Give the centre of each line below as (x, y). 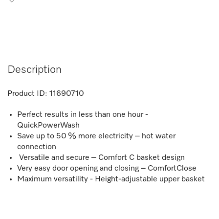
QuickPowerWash (48, 126)
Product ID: (27, 94)
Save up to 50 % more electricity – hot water (96, 137)
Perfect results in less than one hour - (83, 115)
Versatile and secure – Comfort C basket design (101, 158)
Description (34, 70)
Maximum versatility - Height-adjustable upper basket (111, 180)
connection (37, 147)
